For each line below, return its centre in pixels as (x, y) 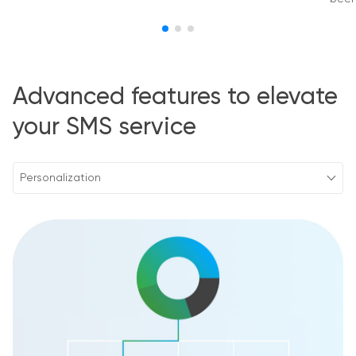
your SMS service (104, 128)
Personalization (60, 178)
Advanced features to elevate (175, 98)
